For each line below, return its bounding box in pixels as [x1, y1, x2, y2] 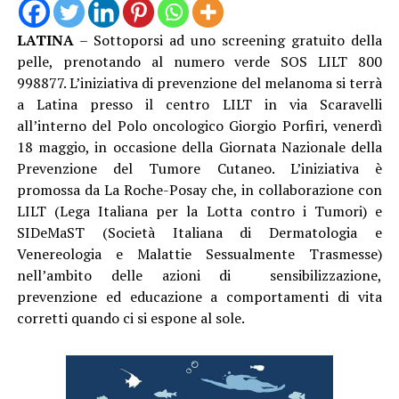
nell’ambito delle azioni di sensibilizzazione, [16, 265, 383, 285]
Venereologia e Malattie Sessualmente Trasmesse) [16, 243, 383, 264]
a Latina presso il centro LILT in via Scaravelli [16, 94, 383, 114]
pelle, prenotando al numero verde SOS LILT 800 [16, 51, 383, 71]
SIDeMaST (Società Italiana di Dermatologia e [16, 222, 383, 242]
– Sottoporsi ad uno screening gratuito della [73, 29, 383, 50]
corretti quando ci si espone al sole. [16, 307, 245, 328]
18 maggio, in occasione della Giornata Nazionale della [16, 136, 383, 157]
